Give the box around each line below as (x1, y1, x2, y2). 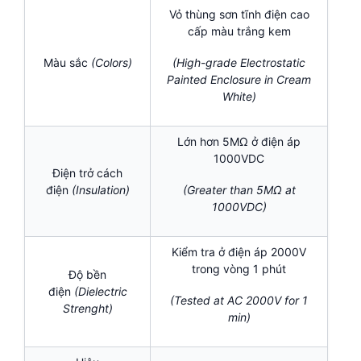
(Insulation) (71, 183, 130, 197)
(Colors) (90, 56, 132, 70)
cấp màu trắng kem (187, 24, 291, 39)
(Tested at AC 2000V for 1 (170, 293, 308, 308)
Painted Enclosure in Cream (167, 73, 311, 87)
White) (222, 89, 256, 104)
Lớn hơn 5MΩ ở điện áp (177, 135, 301, 149)
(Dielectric (73, 284, 127, 299)
